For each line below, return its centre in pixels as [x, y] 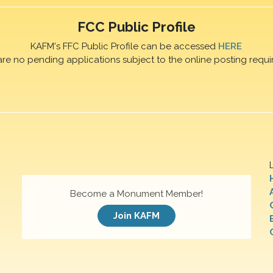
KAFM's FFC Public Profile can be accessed [125, 47]
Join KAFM [136, 216]
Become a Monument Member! [136, 193]
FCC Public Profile [136, 27]
